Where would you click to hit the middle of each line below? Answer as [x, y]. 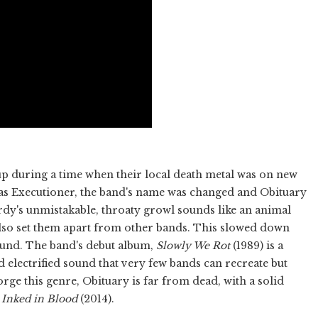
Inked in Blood [39, 298]
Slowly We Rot [194, 245]
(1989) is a [258, 245]
